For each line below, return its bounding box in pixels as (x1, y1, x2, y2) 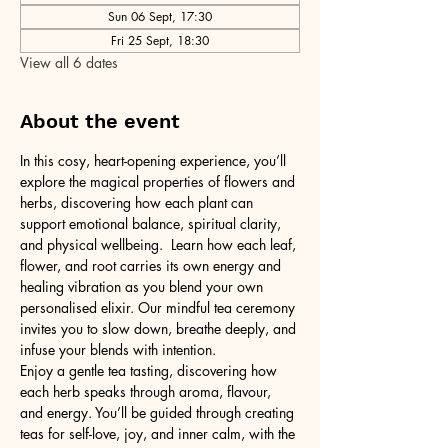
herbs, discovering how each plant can (20, 192, 257, 212)
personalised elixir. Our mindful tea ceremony (20, 297, 299, 317)
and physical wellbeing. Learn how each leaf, (20, 234, 300, 254)
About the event (20, 108, 180, 133)
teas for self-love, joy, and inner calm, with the (20, 423, 299, 443)
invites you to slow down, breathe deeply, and (20, 318, 300, 338)
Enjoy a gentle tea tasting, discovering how (20, 360, 281, 380)
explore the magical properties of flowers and (20, 171, 299, 191)
